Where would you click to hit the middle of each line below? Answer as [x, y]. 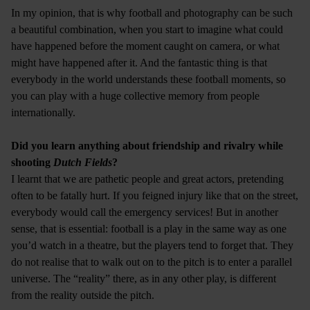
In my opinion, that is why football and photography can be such [152, 12]
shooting [32, 162]
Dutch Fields [83, 162]
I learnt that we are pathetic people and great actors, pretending [147, 179]
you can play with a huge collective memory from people [135, 95]
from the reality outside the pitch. [83, 295]
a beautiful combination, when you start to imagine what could [147, 29]
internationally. [43, 112]
